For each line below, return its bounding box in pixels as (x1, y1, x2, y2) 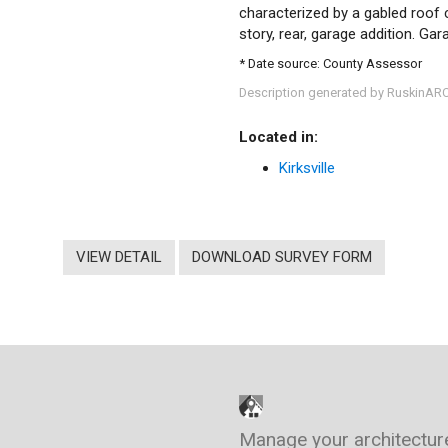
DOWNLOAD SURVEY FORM (192, 247, 372, 266)
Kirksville (279, 159, 335, 177)
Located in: (239, 127, 318, 146)
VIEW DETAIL (76, 247, 163, 266)
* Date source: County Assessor (239, 56, 422, 71)
